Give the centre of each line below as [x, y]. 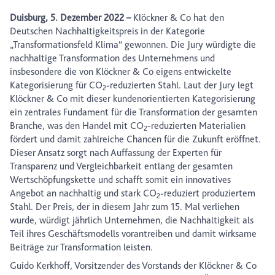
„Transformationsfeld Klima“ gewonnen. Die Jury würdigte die [133, 45]
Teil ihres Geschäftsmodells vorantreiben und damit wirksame [133, 234]
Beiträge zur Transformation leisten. [81, 247]
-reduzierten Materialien [196, 126]
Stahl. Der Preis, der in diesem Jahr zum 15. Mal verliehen [125, 207]
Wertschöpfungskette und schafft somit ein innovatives [120, 180]
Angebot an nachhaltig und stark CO [83, 193]
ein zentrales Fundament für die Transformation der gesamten [134, 112]
